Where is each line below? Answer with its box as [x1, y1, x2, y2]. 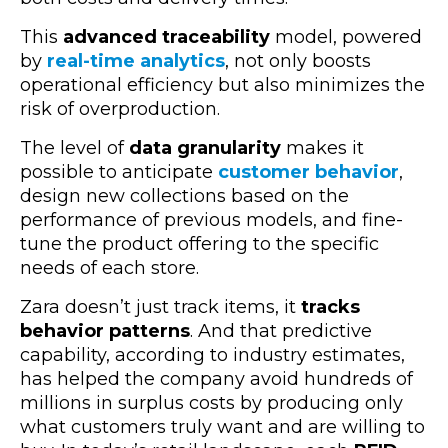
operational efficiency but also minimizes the [20, 73, 425, 96]
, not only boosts [225, 49, 371, 72]
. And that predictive [190, 319, 372, 342]
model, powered [270, 25, 422, 48]
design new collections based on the [20, 184, 349, 207]
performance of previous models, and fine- [20, 208, 403, 231]
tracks [301, 295, 360, 318]
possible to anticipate [20, 160, 218, 183]
